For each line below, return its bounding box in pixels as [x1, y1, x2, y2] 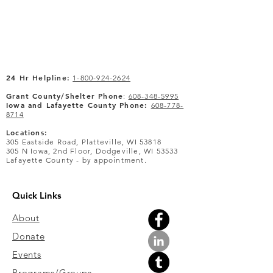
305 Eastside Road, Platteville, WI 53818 [6, 137, 162, 146]
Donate [12, 230, 45, 242]
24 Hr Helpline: [6, 73, 70, 82]
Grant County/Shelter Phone [6, 91, 124, 101]
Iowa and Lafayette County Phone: [6, 100, 151, 110]
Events [12, 249, 41, 260]
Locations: [6, 127, 51, 137]
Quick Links [12, 190, 62, 201]
